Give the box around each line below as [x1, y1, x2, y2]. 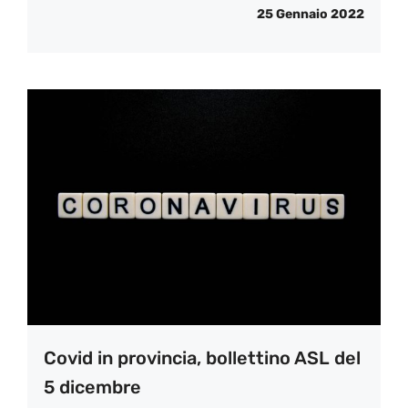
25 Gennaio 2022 [257, 6, 364, 23]
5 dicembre [44, 375, 141, 398]
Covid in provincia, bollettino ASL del [44, 346, 361, 369]
